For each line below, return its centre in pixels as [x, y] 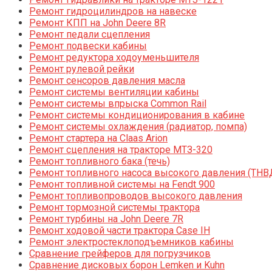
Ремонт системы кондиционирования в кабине [137, 115]
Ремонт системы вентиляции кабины [114, 92]
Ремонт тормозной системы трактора [114, 208]
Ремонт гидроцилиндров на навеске [113, 12]
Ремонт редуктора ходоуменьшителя [114, 58]
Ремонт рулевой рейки [82, 69]
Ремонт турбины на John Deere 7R [106, 219]
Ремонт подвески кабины [88, 46]
